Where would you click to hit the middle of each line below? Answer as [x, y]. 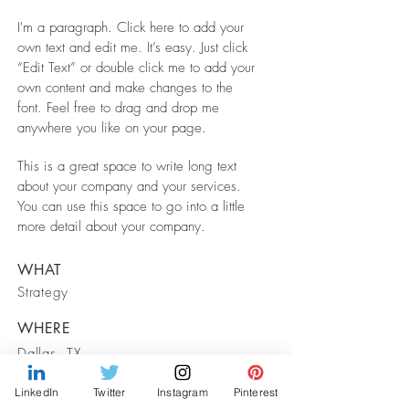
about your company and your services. [129, 186]
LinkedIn [37, 392]
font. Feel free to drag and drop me [118, 108]
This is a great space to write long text [127, 166]
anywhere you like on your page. [114, 128]
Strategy [43, 292]
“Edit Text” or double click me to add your [136, 68]
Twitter [110, 392]
